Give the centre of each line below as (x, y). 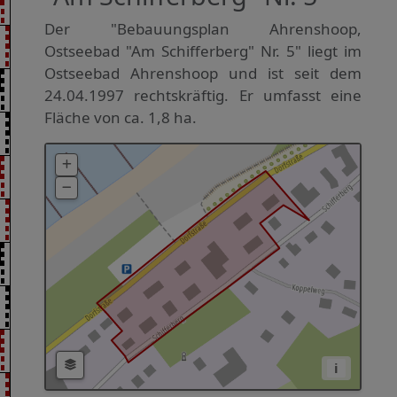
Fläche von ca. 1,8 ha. (121, 117)
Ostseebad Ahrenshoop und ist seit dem (203, 73)
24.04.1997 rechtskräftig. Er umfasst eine (203, 95)
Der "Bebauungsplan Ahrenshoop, (203, 28)
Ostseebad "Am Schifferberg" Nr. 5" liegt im (203, 51)
